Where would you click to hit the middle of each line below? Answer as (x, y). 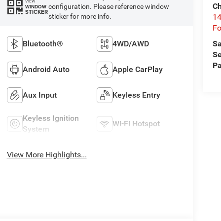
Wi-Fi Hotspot (136, 124)
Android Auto (46, 70)
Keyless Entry (137, 95)
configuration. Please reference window (109, 7)
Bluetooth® (43, 44)
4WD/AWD (131, 44)
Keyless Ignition (51, 118)
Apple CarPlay (138, 70)
